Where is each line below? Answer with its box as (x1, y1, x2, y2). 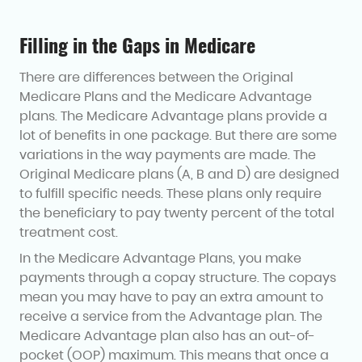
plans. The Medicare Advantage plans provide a (19, 106, 327, 125)
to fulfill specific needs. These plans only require (19, 183, 322, 203)
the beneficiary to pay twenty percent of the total (19, 203, 335, 222)
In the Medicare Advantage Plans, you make (19, 248, 301, 267)
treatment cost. (19, 222, 118, 242)
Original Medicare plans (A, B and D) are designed (19, 164, 339, 183)
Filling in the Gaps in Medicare (19, 32, 255, 58)
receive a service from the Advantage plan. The (19, 306, 322, 326)
